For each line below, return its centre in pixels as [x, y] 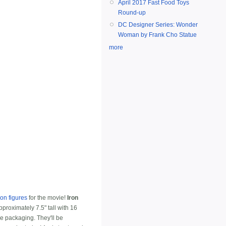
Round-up [132, 13]
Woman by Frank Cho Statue [157, 35]
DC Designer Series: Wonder [158, 25]
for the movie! [47, 198]
